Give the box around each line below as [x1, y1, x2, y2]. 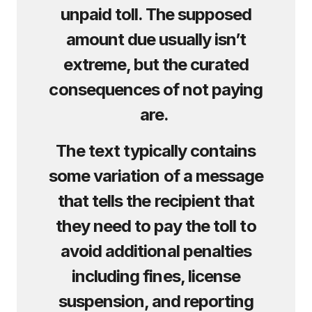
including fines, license [72, 266, 240, 286]
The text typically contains [56, 141, 256, 161]
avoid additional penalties [60, 241, 252, 261]
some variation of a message [48, 166, 264, 186]
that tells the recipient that [57, 191, 255, 211]
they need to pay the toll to [56, 216, 256, 236]
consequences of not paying [49, 79, 263, 100]
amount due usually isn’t [66, 29, 246, 49]
